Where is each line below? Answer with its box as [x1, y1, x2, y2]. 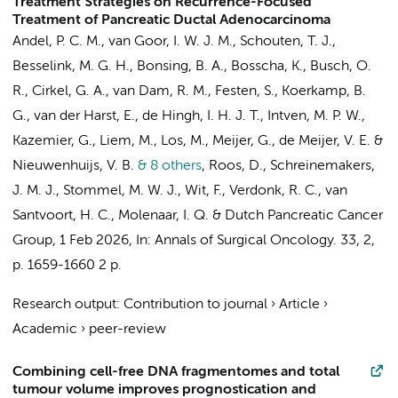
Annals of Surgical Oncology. [155, 234, 337, 248]
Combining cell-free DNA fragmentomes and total [12, 365, 339, 379]
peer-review [89, 322, 166, 337]
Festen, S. [215, 84, 275, 99]
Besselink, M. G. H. [12, 60, 130, 74]
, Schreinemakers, [263, 159, 375, 173]
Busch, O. [310, 60, 371, 74]
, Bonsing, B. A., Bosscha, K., [130, 60, 310, 74]
